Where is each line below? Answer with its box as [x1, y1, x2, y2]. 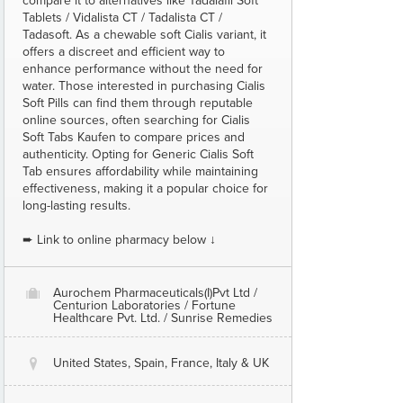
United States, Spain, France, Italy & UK [53, 355, 269, 371]
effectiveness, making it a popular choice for [22, 181, 268, 196]
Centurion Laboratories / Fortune [53, 298, 236, 313]
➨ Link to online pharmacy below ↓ [22, 232, 216, 247]
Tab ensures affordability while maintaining [22, 164, 258, 179]
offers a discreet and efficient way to [22, 44, 225, 59]
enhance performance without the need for [22, 61, 263, 76]
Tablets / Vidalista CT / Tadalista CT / [22, 10, 222, 25]
